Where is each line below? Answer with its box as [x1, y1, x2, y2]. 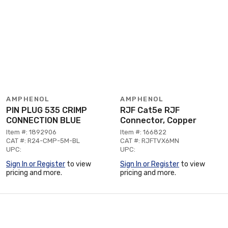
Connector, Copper [120, 116, 196, 125]
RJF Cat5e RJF [120, 105, 180, 115]
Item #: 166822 [120, 128, 166, 136]
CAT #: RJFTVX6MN [120, 137, 179, 145]
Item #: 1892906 [6, 128, 56, 136]
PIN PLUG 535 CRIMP [6, 105, 87, 115]
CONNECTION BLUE [6, 116, 81, 125]
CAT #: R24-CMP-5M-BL [6, 137, 80, 145]
